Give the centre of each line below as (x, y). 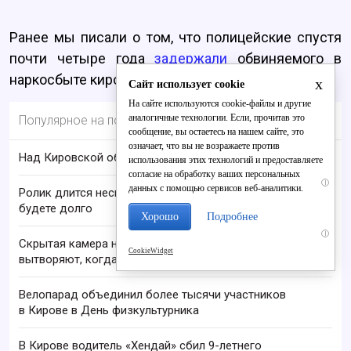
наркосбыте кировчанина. (93, 80)
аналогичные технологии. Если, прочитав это (217, 118)
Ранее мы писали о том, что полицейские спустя (175, 38)
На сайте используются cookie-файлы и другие (220, 103)
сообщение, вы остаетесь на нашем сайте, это (216, 132)
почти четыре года (82, 59)
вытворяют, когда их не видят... (105, 260)
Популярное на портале (86, 121)
